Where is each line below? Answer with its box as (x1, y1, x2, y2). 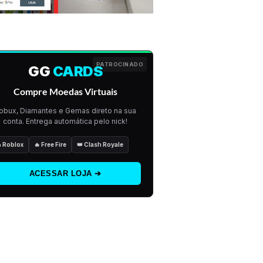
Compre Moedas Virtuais (13, 86, 117, 97)
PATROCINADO (96, 60, 143, 68)
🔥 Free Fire (34, 140, 66, 148)
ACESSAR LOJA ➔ (29, 168, 102, 178)
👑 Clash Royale (77, 140, 123, 148)
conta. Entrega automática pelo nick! (3, 117, 127, 126)
